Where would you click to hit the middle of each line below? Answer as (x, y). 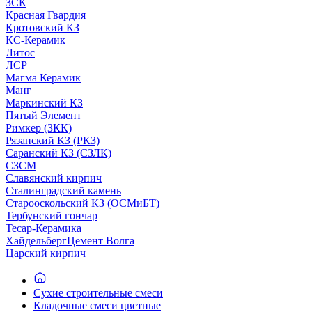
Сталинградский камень (63, 190)
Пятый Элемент (44, 115)
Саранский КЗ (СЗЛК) (58, 153)
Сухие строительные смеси (98, 293)
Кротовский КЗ (42, 28)
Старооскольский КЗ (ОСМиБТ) (83, 203)
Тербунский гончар (52, 216)
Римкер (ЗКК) (39, 128)
